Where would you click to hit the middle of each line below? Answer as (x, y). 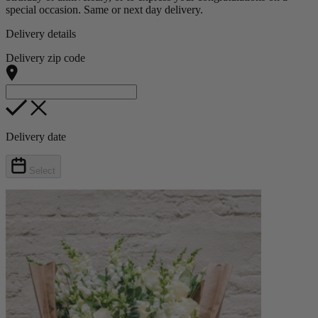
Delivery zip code (45, 58)
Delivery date (36, 137)
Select (42, 171)
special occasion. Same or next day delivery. (104, 10)
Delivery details (41, 34)
